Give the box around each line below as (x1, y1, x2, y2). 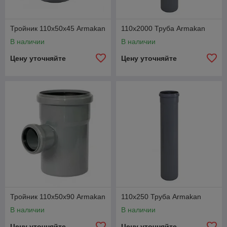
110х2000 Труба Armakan (121, 24, 205, 32)
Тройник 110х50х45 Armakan (10, 24, 105, 32)
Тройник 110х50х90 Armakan (10, 193, 105, 201)
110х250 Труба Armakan (121, 193, 201, 201)
